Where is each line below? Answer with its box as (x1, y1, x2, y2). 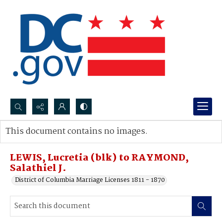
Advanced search (15, 136, 66, 147)
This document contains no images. (5, 125, 148, 138)
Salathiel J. (10, 161, 66, 176)
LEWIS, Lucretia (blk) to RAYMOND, (10, 151, 189, 166)
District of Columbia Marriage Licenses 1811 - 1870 (15, 175, 165, 185)
